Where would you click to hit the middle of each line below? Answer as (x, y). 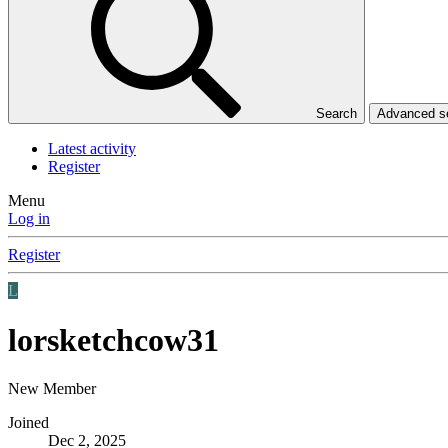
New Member (52, 389)
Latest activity (92, 149)
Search (336, 114)
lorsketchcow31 (113, 339)
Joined (28, 423)
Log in (29, 219)
